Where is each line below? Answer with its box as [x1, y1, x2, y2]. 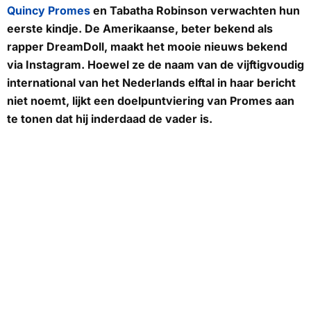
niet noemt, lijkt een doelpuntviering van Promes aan [7, 93, 294, 108]
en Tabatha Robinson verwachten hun [90, 3, 300, 17]
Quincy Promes [7, 3, 90, 17]
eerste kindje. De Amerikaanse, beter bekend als [7, 21, 273, 35]
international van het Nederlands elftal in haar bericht [7, 75, 296, 90]
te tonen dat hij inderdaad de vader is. [7, 111, 212, 126]
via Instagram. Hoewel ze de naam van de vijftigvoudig [7, 57, 304, 72]
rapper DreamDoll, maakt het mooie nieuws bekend [7, 39, 287, 53]
